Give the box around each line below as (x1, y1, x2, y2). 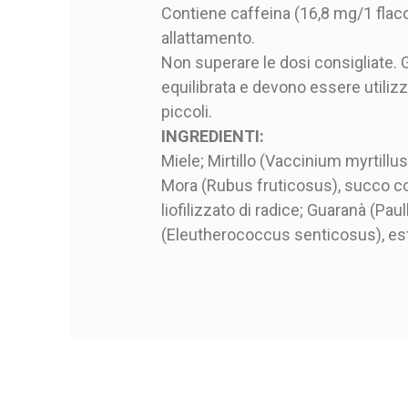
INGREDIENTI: (160, 126, 264, 146)
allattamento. (160, 27, 255, 47)
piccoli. (160, 101, 212, 121)
